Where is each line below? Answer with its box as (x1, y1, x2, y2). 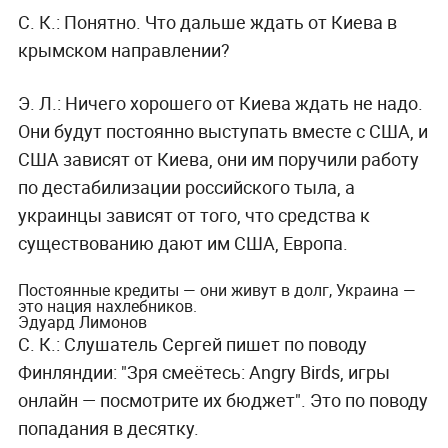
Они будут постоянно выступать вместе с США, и (17, 118, 428, 143)
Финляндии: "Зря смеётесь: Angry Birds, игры (17, 359, 390, 384)
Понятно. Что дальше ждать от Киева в (59, 9, 397, 34)
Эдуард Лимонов (17, 310, 147, 333)
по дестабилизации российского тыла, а (17, 174, 355, 199)
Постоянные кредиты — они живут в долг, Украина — (17, 278, 416, 301)
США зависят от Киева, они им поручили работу (17, 146, 419, 171)
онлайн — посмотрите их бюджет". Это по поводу (17, 387, 428, 412)
